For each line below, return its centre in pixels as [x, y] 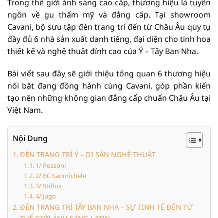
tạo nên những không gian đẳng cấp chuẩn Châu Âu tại [109, 98]
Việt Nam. [25, 110]
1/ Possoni [51, 165]
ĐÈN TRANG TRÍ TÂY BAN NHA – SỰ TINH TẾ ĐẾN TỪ [106, 207]
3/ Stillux [49, 186]
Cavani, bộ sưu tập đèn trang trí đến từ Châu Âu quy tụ [109, 27]
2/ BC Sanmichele [61, 175]
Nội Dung [30, 138]
